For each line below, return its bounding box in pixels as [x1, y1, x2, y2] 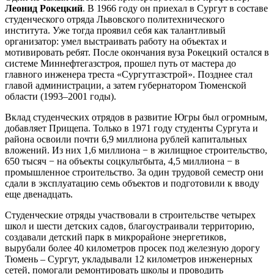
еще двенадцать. [5, 188, 73, 199]
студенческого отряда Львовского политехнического [5, 13, 224, 24]
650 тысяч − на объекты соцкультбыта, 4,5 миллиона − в [5, 155, 240, 166]
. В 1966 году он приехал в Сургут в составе [83, 2, 268, 13]
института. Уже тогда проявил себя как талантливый [5, 24, 226, 35]
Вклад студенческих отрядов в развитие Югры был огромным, [5, 111, 267, 122]
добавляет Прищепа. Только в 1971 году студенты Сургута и [5, 122, 258, 133]
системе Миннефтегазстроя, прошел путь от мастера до [5, 57, 236, 68]
